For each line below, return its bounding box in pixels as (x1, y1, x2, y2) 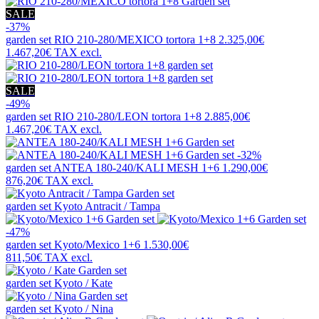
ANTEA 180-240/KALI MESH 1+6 (53, 162, 219, 174)
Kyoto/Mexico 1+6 (54, 239, 140, 251)
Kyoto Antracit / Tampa (54, 200, 160, 213)
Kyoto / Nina (54, 303, 113, 315)
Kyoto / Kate (54, 277, 113, 290)
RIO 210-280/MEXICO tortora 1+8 (54, 33, 216, 46)
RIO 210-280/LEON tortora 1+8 (54, 110, 202, 123)
